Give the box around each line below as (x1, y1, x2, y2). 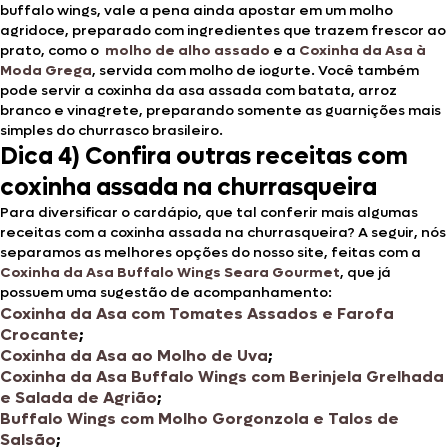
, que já (340, 262, 391, 282)
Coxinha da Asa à (299, 40, 426, 60)
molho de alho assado (105, 40, 270, 60)
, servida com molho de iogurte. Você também (92, 60, 419, 80)
